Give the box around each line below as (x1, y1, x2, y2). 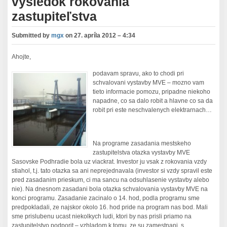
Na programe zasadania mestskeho (93, 140, 192, 147)
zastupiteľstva (12, 9, 97, 24)
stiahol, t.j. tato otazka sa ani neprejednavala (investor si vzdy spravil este (12, 167, 213, 175)
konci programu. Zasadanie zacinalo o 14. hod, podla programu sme (12, 195, 200, 202)
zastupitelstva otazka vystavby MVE (93, 149, 191, 157)
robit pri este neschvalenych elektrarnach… (93, 106, 212, 114)
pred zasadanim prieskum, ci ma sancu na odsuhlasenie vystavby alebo (12, 176, 210, 184)
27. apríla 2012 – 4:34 (74, 32, 136, 40)
